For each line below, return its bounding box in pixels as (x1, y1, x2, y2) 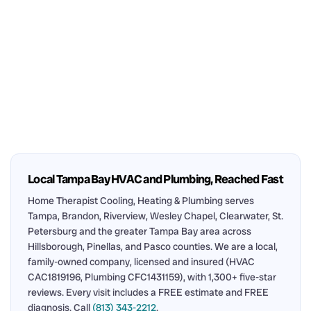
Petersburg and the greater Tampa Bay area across (28, 224, 251, 237)
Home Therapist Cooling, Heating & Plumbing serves (28, 194, 254, 207)
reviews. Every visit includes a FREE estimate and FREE (28, 285, 269, 299)
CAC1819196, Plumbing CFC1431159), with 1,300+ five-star (28, 270, 276, 283)
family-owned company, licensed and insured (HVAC (28, 255, 255, 268)
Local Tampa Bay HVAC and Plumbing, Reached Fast (28, 171, 283, 187)
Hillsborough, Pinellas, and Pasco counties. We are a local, (28, 239, 278, 253)
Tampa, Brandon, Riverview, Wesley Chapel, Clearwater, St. (28, 209, 283, 222)
